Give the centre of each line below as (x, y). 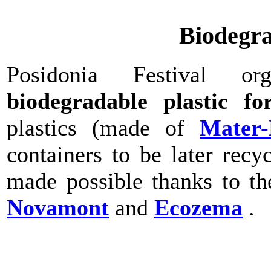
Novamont (58, 207)
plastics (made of (103, 127)
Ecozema (198, 207)
